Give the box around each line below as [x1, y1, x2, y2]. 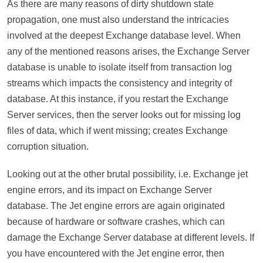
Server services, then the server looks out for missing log [7, 110, 241, 120]
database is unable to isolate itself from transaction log [7, 62, 232, 72]
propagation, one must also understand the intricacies [7, 15, 229, 25]
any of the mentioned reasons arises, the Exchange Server [7, 46, 249, 56]
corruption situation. [7, 141, 89, 151]
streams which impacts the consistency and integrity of [7, 78, 232, 88]
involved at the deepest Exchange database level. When [7, 31, 241, 41]
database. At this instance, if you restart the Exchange [7, 94, 228, 104]
